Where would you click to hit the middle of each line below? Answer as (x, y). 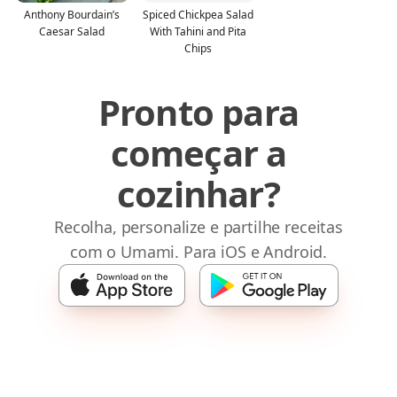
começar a (198, 152)
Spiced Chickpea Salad (198, 14)
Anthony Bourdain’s (72, 14)
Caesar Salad (72, 31)
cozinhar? (198, 193)
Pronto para (198, 112)
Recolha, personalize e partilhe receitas (198, 226)
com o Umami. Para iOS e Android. (198, 251)
